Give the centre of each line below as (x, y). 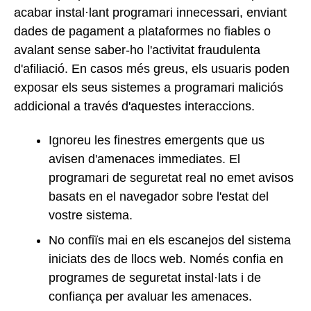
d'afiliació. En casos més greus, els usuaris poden (152, 68)
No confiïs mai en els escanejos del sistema (170, 240)
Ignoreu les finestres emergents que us (157, 140)
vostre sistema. (91, 215)
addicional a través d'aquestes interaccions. (134, 106)
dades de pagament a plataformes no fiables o (142, 31)
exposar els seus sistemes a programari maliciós (149, 87)
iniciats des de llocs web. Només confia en (166, 259)
